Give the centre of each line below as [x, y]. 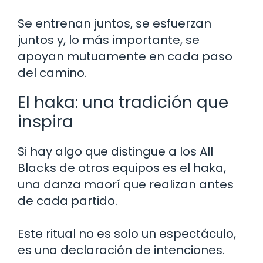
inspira [45, 122]
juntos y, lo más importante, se [109, 40]
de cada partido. [68, 201]
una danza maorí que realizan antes [126, 185]
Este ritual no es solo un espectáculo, [127, 234]
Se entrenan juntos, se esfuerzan [114, 24]
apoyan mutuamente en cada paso [125, 57]
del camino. [52, 73]
